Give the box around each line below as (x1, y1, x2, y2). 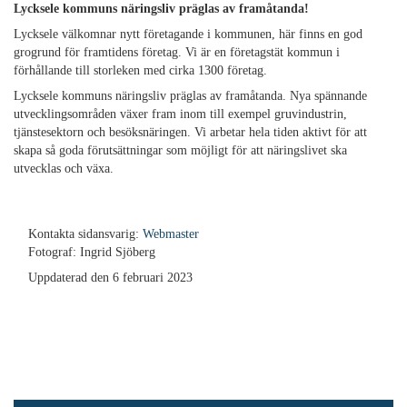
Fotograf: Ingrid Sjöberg (28, 244, 155, 259)
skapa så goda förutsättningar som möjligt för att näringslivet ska (14, 143, 347, 157)
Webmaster (143, 226, 199, 241)
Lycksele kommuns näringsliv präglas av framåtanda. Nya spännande (14, 88, 367, 103)
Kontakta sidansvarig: (28, 226, 143, 241)
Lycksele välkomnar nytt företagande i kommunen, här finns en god (14, 26, 362, 41)
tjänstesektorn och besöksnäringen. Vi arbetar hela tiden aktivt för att (14, 124, 367, 139)
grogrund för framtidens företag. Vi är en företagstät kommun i (14, 45, 340, 59)
